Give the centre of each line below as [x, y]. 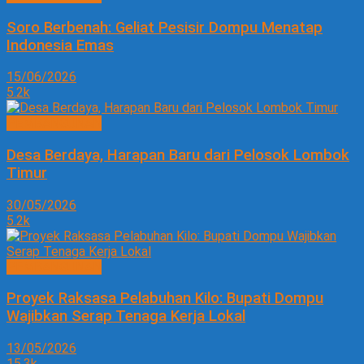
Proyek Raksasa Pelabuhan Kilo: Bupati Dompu [165, 299]
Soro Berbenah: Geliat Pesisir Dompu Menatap [165, 27]
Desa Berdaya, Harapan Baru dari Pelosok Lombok [178, 155]
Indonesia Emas [60, 45]
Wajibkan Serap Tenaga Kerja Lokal [126, 316]
